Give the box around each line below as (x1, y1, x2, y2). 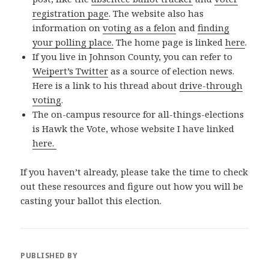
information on (32, 22, 103, 34)
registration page (32, 7, 109, 20)
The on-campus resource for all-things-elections (32, 108, 244, 121)
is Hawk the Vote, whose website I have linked (32, 122, 235, 135)
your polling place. (32, 36, 114, 49)
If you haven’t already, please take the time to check (20, 166, 249, 178)
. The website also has (109, 7, 204, 20)
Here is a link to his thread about (32, 79, 180, 92)
